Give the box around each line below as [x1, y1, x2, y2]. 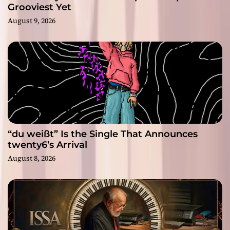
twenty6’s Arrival [8, 139, 87, 151]
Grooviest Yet [8, 2, 71, 13]
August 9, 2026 [8, 15, 55, 26]
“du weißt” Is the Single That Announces [8, 128, 198, 140]
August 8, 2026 [8, 153, 55, 164]
